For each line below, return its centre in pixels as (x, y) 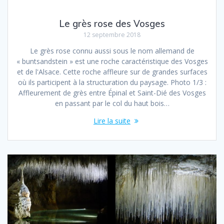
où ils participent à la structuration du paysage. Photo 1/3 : (112, 82)
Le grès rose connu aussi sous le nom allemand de (112, 50)
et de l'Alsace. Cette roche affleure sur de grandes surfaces (112, 71)
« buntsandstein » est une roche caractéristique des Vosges (112, 61)
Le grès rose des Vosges (112, 23)
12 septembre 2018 (112, 34)
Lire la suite (112, 120)
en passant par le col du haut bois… (112, 103)
